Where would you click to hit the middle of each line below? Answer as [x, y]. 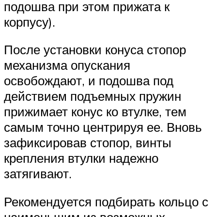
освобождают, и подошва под [89, 81]
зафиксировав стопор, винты [88, 143]
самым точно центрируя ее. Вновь [103, 127]
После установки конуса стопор [95, 50]
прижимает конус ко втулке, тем [95, 112]
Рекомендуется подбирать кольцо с [106, 201]
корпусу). [30, 22]
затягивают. [38, 174]
